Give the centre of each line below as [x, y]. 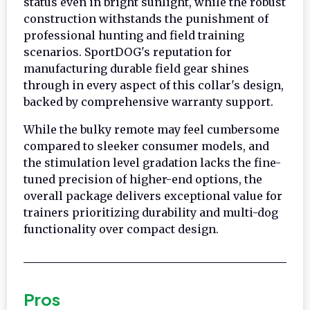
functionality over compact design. [121, 229]
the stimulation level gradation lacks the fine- [152, 162]
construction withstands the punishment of [146, 18]
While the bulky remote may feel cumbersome [152, 129]
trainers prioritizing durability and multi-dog [151, 212]
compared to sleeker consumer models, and [146, 146]
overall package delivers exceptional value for [153, 195]
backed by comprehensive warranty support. [148, 101]
